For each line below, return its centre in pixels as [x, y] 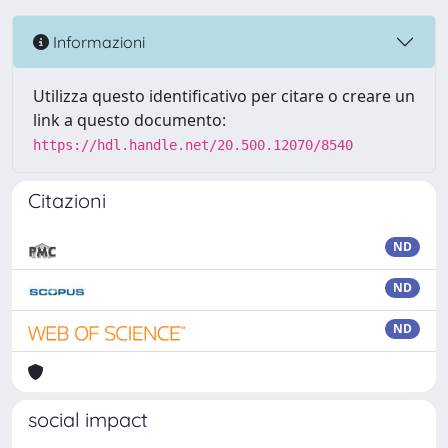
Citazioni [67, 200]
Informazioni [97, 41]
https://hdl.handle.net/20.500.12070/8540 [193, 145]
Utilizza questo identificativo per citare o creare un [224, 96]
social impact [88, 419]
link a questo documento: [129, 120]
